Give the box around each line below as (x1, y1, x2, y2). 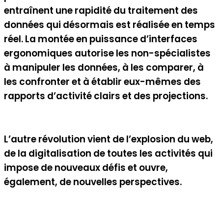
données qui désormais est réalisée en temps (4, 18, 215, 31)
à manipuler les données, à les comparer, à (4, 60, 204, 74)
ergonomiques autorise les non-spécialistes (4, 46, 211, 60)
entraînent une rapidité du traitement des (4, 3, 198, 17)
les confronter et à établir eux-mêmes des (4, 75, 201, 88)
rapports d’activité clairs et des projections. (4, 89, 208, 103)
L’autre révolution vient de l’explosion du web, (4, 133, 213, 146)
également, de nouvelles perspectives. (4, 175, 182, 189)
